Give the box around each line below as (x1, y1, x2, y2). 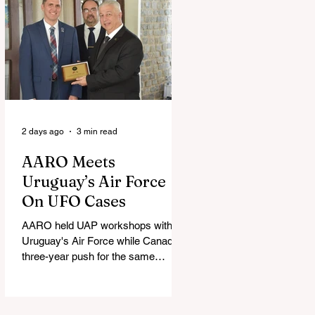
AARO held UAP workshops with (22, 219, 172, 231)
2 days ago (22, 126, 64, 136)
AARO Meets (22, 151, 115, 172)
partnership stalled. (22, 265, 109, 278)
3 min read (77, 126, 117, 136)
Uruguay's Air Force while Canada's (22, 234, 186, 247)
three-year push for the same (22, 250, 155, 262)
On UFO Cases (22, 191, 126, 211)
